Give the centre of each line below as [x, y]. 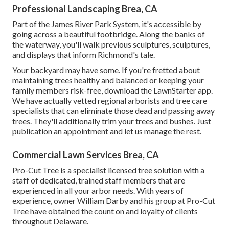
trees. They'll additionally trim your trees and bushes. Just [112, 121]
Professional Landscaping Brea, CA [85, 9]
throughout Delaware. [50, 221]
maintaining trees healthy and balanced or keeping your [108, 80]
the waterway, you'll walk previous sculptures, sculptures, [111, 44]
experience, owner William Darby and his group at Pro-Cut [114, 201]
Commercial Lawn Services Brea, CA [86, 155]
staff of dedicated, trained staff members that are [99, 180]
